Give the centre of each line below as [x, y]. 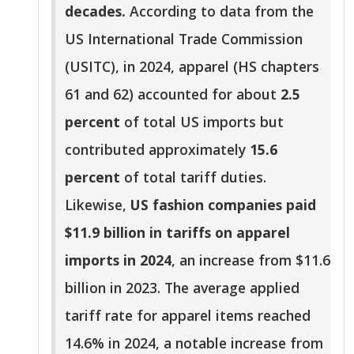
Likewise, [98, 205]
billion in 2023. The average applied [182, 288]
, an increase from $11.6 [251, 260]
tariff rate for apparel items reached [188, 316]
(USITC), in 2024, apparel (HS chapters [192, 67]
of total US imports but [202, 122]
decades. [97, 11]
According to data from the [222, 11]
